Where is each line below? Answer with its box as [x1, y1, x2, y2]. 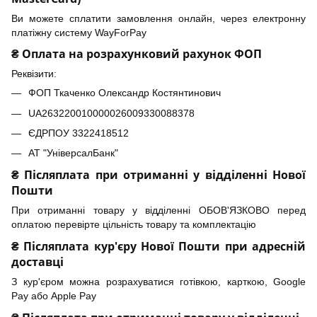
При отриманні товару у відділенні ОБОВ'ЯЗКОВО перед [11, 204, 306, 217]
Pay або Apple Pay [11, 290, 96, 302]
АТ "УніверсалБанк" [28, 147, 118, 159]
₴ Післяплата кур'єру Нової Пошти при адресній [11, 238, 306, 255]
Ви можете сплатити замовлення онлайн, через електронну [11, 12, 306, 24]
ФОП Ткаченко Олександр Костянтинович [28, 87, 221, 99]
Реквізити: [11, 68, 57, 80]
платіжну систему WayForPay [11, 26, 149, 38]
